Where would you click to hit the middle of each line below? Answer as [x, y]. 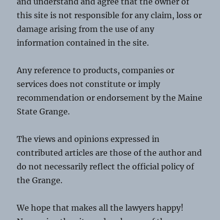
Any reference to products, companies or [96, 70]
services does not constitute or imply [89, 84]
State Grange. [43, 112]
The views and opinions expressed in [88, 139]
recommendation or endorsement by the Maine [110, 98]
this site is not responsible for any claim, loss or [110, 15]
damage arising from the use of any [86, 29]
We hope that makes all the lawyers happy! [100, 208]
